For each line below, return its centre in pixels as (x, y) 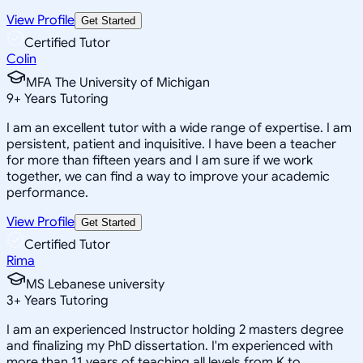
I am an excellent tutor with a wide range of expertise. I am (179, 128)
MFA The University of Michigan (118, 82)
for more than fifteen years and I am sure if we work (160, 160)
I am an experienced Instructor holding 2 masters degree (175, 329)
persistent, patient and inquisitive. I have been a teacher (171, 144)
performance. (47, 192)
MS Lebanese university (95, 284)
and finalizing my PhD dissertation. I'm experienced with (170, 346)
